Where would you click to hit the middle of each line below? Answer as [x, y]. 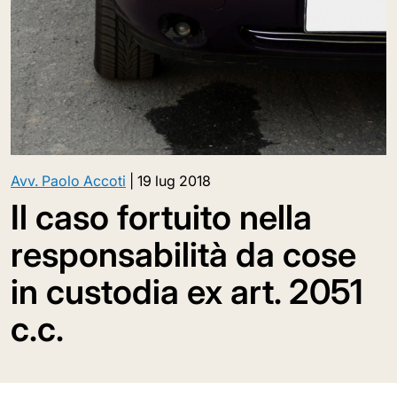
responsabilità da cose [183, 254]
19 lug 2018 [174, 181]
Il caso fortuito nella [161, 217]
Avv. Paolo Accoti [68, 181]
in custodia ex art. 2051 [187, 292]
